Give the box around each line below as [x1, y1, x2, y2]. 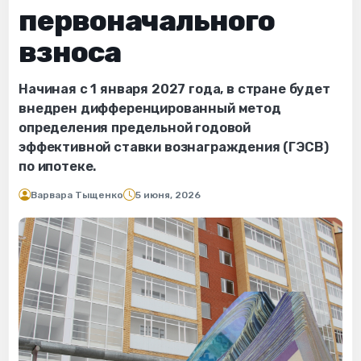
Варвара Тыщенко [31, 189, 123, 201]
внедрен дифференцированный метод [19, 100, 281, 116]
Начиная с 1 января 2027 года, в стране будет [19, 81, 330, 97]
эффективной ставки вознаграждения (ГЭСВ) [19, 139, 329, 155]
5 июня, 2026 [135, 189, 201, 201]
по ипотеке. [19, 158, 97, 174]
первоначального [19, 2, 275, 38]
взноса [19, 34, 121, 69]
